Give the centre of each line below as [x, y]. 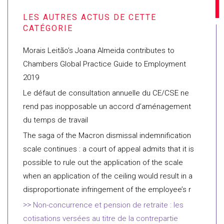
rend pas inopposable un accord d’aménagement [107, 106]
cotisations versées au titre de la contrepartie [100, 218]
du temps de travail [55, 120]
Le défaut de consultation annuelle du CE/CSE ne [106, 93]
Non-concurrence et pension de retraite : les [108, 205]
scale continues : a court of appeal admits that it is [108, 149]
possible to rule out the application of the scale [103, 162]
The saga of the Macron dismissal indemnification [107, 135]
